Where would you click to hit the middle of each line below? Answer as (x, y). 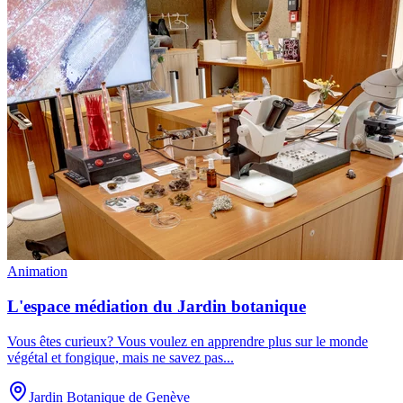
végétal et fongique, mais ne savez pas (115, 357)
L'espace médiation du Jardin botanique (157, 306)
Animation (37, 272)
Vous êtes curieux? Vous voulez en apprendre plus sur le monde (188, 341)
